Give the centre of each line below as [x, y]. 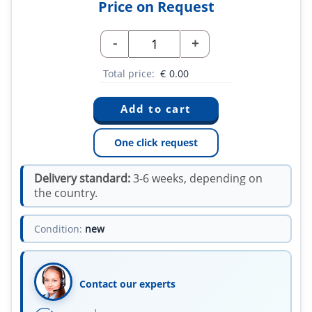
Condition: [58, 229]
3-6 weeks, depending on [196, 179]
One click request [156, 143]
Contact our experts [127, 284]
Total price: [130, 74]
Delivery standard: [82, 179]
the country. [66, 193]
